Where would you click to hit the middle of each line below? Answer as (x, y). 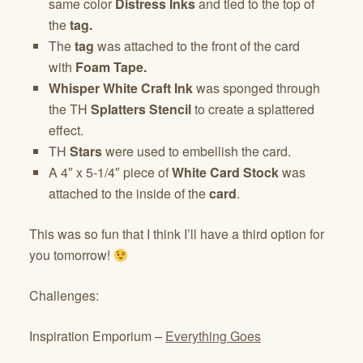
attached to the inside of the (129, 194)
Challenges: (64, 296)
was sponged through (256, 88)
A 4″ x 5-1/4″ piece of (109, 173)
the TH (68, 109)
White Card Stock (224, 173)
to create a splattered (253, 109)
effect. (66, 130)
